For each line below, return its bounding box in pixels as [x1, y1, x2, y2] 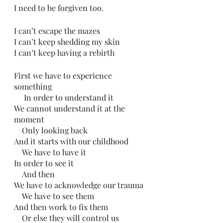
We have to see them [22, 191, 94, 201]
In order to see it [14, 158, 74, 168]
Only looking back [22, 125, 90, 135]
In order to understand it [24, 92, 113, 103]
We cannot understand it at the [14, 103, 127, 113]
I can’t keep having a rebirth [14, 47, 114, 58]
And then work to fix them [14, 202, 108, 212]
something [14, 81, 52, 92]
